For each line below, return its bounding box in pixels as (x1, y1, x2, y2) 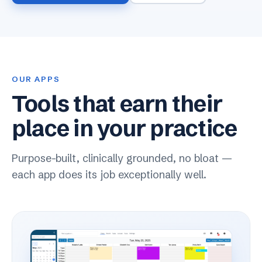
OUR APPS (12, 74, 60, 84)
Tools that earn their (12, 90, 223, 118)
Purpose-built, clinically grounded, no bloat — (12, 151, 232, 165)
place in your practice (12, 115, 237, 142)
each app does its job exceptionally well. (12, 168, 206, 181)
